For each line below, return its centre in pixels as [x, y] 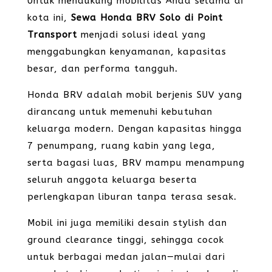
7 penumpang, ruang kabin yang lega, [121, 146]
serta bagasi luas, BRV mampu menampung [136, 163]
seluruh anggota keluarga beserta [112, 180]
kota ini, [49, 18]
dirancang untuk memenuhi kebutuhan [120, 112]
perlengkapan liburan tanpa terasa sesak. [132, 197]
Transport [52, 35]
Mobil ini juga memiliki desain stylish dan [127, 223]
